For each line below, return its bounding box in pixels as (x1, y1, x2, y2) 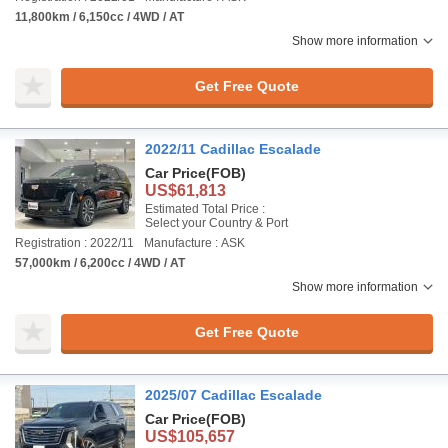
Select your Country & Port (145, 216, 288, 230)
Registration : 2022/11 (15, 236, 134, 250)
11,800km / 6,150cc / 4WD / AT (15, 10, 184, 24)
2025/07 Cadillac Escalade (145, 387, 322, 403)
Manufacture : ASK (144, 236, 245, 250)
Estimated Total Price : (145, 202, 265, 216)
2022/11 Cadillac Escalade (145, 141, 321, 157)
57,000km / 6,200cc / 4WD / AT (15, 256, 185, 270)
